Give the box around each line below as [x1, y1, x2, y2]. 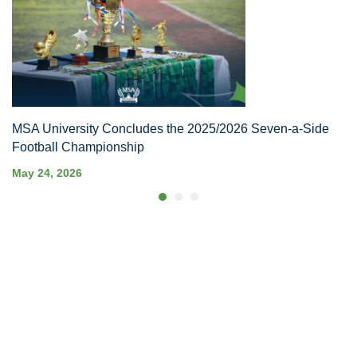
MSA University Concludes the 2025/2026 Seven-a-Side [12, 121, 329, 135]
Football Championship [12, 139, 144, 154]
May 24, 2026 [12, 166, 82, 179]
